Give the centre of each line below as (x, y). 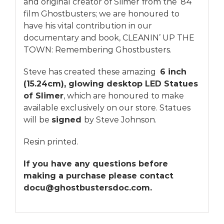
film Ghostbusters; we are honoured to (101, 14)
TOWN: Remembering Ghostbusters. (97, 50)
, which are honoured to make (123, 96)
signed (67, 120)
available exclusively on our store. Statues (107, 108)
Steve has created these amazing (91, 72)
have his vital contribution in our (87, 26)
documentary (51, 38)
